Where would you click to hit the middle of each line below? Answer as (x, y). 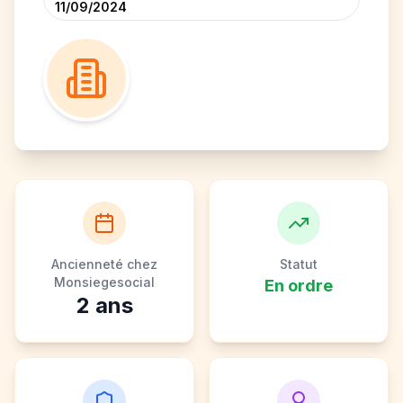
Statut (299, 264)
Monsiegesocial (104, 282)
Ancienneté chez (104, 264)
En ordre (299, 286)
